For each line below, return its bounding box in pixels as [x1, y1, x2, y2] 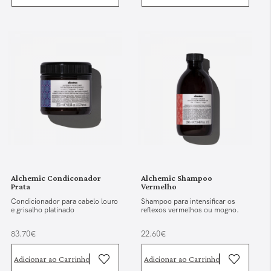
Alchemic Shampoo [141, 172, 213, 183]
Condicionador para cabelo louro [11, 196, 119, 206]
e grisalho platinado [11, 204, 75, 215]
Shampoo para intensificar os [141, 196, 236, 206]
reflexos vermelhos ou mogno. [141, 204, 240, 215]
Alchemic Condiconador [11, 172, 102, 183]
